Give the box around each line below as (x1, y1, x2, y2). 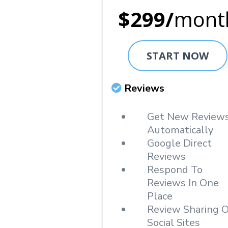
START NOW (146, 49, 209, 63)
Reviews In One (147, 176, 219, 190)
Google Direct (147, 136, 212, 150)
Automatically (147, 123, 213, 137)
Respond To (147, 163, 203, 177)
